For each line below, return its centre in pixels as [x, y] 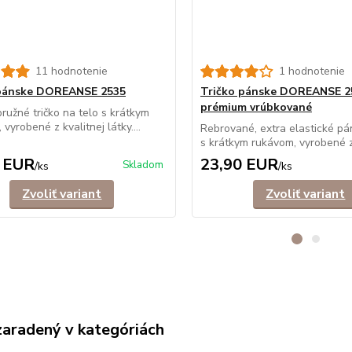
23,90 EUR [239, 165]
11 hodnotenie [71, 71]
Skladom [143, 165]
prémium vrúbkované [256, 107]
